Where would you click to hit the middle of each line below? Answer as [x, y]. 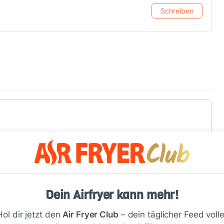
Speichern [178, 152]
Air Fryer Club [90, 214]
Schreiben [177, 10]
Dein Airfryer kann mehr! [112, 195]
